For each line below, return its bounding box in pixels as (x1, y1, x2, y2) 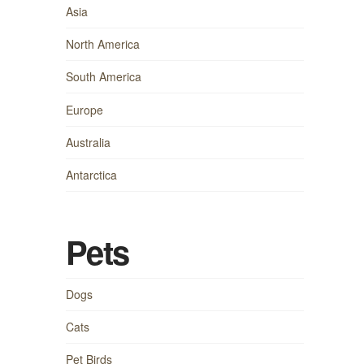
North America (65, 36, 140, 53)
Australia (65, 133, 110, 150)
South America (65, 68, 141, 85)
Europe (65, 101, 103, 118)
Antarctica (65, 166, 117, 183)
